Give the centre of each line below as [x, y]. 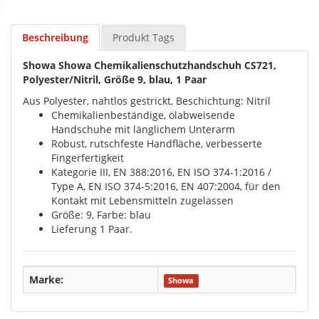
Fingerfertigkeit [88, 157]
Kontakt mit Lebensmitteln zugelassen [142, 200]
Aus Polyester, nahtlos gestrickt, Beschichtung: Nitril [147, 100]
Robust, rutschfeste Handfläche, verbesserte [157, 143]
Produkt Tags [143, 37]
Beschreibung [55, 37]
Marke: [46, 279]
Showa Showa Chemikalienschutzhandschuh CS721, [150, 65]
